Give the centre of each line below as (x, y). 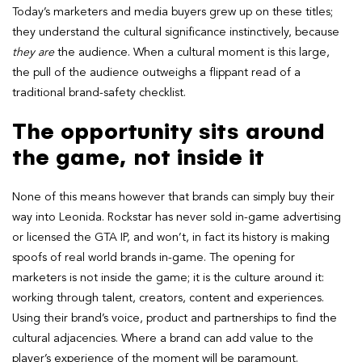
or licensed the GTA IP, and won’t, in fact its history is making (171, 237)
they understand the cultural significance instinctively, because (176, 32)
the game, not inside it (138, 158)
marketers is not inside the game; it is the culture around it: (168, 278)
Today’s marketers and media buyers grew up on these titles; (173, 12)
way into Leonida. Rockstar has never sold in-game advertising (177, 217)
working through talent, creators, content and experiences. (168, 298)
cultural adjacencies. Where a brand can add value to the (163, 338)
